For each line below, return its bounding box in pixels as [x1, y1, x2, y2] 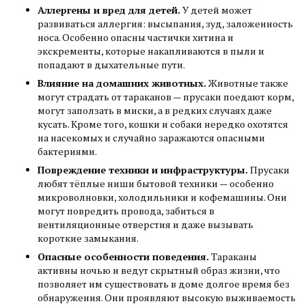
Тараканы [211, 250, 257, 264]
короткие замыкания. [38, 232, 139, 245]
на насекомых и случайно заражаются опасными [38, 131, 265, 145]
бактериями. [38, 145, 97, 158]
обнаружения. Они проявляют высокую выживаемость [38, 291, 296, 305]
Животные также [208, 76, 288, 90]
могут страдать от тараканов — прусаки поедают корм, [38, 90, 294, 104]
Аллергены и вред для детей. [38, 3, 182, 17]
